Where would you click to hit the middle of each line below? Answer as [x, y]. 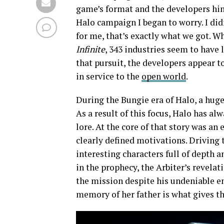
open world [164, 76]
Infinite [90, 49]
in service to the [109, 76]
